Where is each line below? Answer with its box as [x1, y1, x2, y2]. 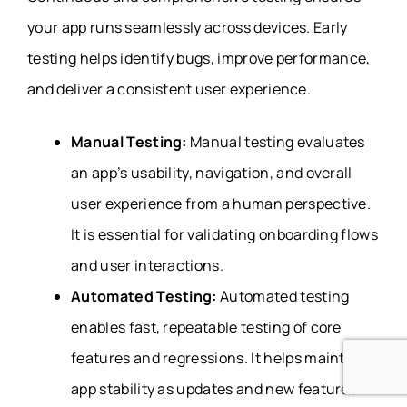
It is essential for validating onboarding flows [71, 223, 379, 244]
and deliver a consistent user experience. [27, 78, 312, 99]
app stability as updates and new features [71, 378, 358, 399]
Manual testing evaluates [190, 131, 365, 152]
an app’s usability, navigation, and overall [71, 162, 352, 183]
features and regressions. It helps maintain [71, 347, 367, 368]
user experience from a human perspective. [71, 193, 372, 213]
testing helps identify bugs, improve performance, [27, 47, 371, 68]
